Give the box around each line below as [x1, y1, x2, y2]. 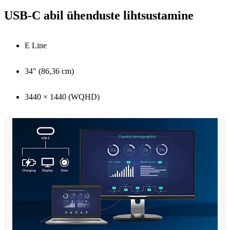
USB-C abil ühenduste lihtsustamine [4, 8, 194, 22]
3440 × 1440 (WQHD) [25, 92, 100, 101]
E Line [25, 41, 47, 50]
